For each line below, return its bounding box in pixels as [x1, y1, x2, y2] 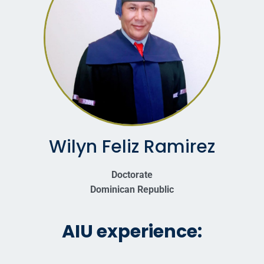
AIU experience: [62, 219, 202, 245]
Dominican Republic [90, 184, 174, 196]
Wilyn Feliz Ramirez [49, 134, 215, 160]
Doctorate [111, 169, 153, 181]
